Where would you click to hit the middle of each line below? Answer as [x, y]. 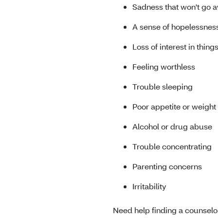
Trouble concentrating [173, 146]
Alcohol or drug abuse [174, 127]
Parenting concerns [168, 166]
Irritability [150, 186]
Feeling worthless [165, 67]
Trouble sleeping [163, 87]
